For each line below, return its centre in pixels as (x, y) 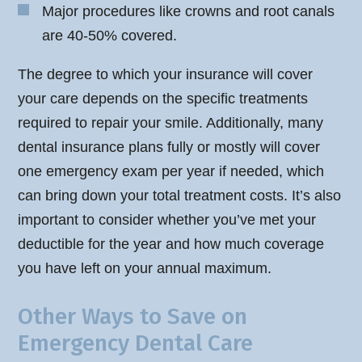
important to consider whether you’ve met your (167, 220)
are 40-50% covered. (110, 36)
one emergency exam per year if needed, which (171, 172)
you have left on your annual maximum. (145, 269)
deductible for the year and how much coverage (171, 244)
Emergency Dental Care (136, 343)
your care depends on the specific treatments (163, 99)
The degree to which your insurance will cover (166, 75)
